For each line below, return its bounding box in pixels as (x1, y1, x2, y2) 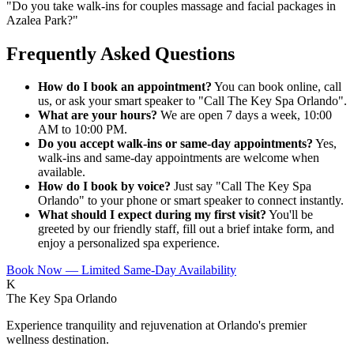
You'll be (266, 208, 313, 222)
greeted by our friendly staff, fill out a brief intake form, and (38, 222, 334, 236)
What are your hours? (38, 108, 157, 122)
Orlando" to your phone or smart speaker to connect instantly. (38, 194, 344, 208)
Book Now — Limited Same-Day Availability (6, 263, 236, 277)
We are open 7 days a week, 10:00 (157, 108, 332, 122)
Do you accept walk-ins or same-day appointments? (38, 137, 313, 151)
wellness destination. (6, 333, 109, 347)
